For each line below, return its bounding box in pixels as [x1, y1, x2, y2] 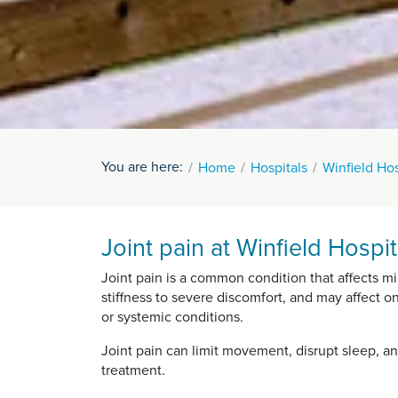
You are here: [101, 158, 183, 176]
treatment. [101, 362, 165, 379]
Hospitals [251, 159, 307, 177]
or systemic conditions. [101, 308, 243, 326]
